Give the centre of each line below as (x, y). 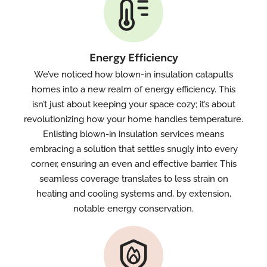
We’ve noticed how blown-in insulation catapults (133, 74)
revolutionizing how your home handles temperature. (133, 119)
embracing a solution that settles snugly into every (133, 149)
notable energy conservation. (133, 209)
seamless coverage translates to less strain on (133, 179)
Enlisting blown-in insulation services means (133, 134)
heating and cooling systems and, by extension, (133, 194)
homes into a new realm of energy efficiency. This (133, 89)
